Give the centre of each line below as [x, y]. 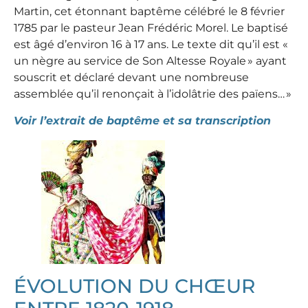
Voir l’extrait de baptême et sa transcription [142, 120]
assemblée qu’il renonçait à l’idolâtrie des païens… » [153, 93]
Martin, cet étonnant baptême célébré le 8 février [149, 11]
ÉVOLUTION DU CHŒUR [134, 286]
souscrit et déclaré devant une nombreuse [131, 77]
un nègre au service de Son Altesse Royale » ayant [150, 60]
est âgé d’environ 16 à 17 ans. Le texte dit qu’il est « [152, 44]
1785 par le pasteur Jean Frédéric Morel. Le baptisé [151, 27]
